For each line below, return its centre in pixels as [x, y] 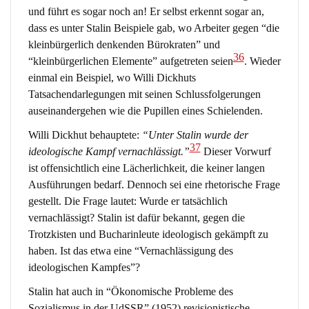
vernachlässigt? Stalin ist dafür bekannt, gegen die [136, 217]
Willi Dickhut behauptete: [85, 134]
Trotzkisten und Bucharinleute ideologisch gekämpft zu [148, 234]
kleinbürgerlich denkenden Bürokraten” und [124, 44]
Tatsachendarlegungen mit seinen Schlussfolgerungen [144, 94]
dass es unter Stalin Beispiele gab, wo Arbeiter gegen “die [153, 28]
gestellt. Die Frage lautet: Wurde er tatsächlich [128, 201]
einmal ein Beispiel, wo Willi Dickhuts [112, 77]
